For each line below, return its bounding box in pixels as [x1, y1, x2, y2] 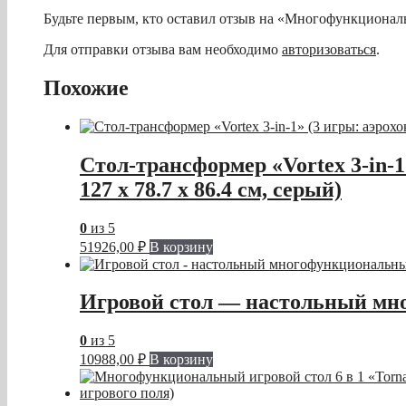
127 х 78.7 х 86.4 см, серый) [80, 177, 342, 201]
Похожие [43, 75, 129, 100]
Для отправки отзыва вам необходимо [43, 41, 282, 57]
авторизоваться [282, 41, 376, 57]
